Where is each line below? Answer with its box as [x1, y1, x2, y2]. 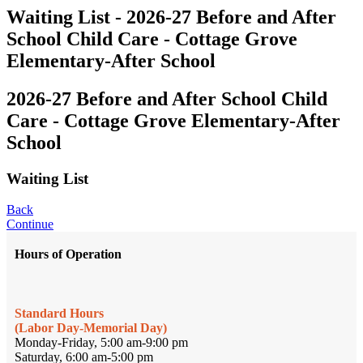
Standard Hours [15, 306, 104, 321]
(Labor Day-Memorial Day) [15, 321, 167, 335]
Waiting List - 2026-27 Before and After [6, 6, 336, 28]
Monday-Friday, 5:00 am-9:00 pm [15, 335, 188, 350]
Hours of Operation [15, 247, 122, 262]
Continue [6, 217, 53, 232]
